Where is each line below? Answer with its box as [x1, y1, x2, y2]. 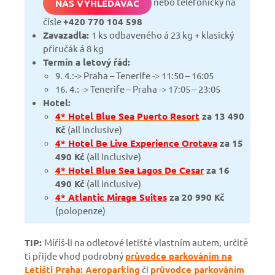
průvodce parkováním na [125, 250, 232, 262]
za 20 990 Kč [167, 191, 225, 203]
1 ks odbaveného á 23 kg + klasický [91, 29, 234, 41]
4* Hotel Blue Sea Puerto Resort [55, 110, 199, 122]
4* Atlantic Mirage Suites [55, 191, 167, 203]
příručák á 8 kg [43, 42, 104, 54]
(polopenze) [55, 204, 106, 216]
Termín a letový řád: [43, 56, 130, 68]
